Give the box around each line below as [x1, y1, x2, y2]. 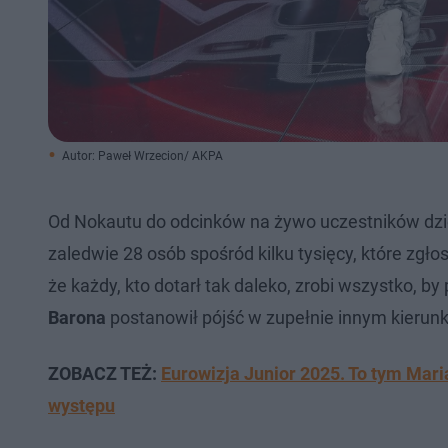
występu [48, 395, 115, 416]
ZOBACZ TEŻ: [48, 363, 161, 384]
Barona [48, 307, 106, 328]
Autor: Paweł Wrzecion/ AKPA [62, 149, 223, 163]
